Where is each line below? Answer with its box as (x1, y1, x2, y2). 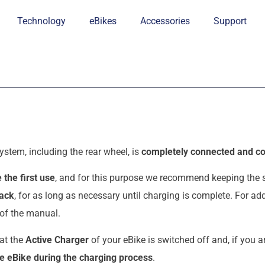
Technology (17, 15, 66, 27)
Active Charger (25, 234, 89, 245)
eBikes (89, 15, 117, 27)
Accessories (140, 15, 190, 27)
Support (214, 15, 247, 27)
